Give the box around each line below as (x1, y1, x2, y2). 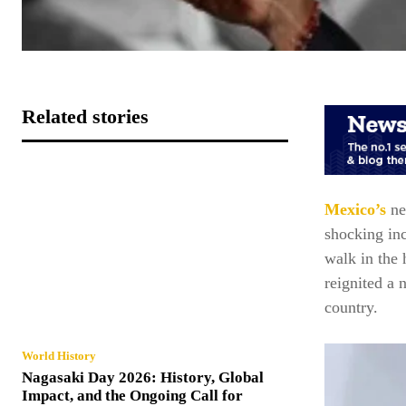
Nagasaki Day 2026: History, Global (22, 368, 264, 386)
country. (324, 298, 378, 317)
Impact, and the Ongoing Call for (22, 386, 243, 404)
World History (22, 348, 96, 362)
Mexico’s (324, 200, 386, 219)
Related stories (22, 104, 149, 128)
